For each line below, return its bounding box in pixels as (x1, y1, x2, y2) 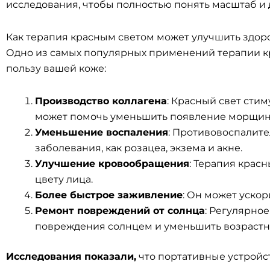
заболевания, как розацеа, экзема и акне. (35, 142, 242, 154)
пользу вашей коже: (6, 63, 106, 74)
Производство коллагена (35, 95, 167, 107)
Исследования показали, (6, 251, 136, 262)
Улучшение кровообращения (35, 158, 189, 169)
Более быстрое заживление (35, 189, 183, 201)
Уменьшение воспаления (35, 127, 168, 138)
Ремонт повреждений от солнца (35, 205, 205, 216)
